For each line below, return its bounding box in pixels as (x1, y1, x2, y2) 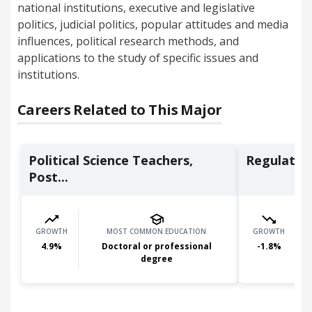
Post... (29, 169, 68, 185)
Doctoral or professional (101, 240, 212, 252)
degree (140, 253, 173, 265)
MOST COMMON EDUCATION (107, 226, 206, 236)
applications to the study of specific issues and (17, 50, 258, 65)
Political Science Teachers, (29, 152, 193, 169)
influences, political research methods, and (17, 33, 239, 49)
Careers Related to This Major (17, 100, 222, 119)
